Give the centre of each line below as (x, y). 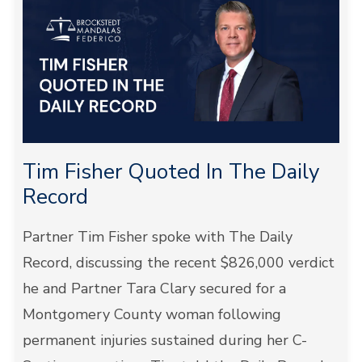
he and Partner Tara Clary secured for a (154, 288)
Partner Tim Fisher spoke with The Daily (157, 237)
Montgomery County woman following (152, 314)
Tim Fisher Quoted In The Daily (170, 172)
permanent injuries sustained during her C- (164, 340)
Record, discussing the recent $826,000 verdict (178, 263)
